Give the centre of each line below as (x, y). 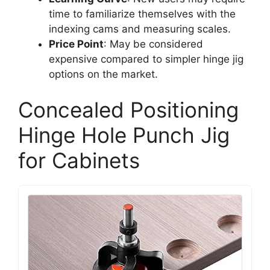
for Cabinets (79, 160)
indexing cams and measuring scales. (140, 29)
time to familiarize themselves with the (142, 14)
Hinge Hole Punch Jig (124, 135)
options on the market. (103, 74)
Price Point (76, 44)
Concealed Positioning (128, 110)
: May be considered (153, 44)
